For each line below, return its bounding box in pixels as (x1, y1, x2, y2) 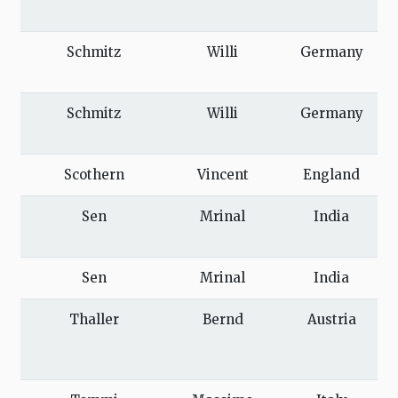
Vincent (196, 166, 249, 184)
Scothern (63, 166, 124, 184)
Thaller (68, 311, 119, 329)
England (303, 166, 360, 184)
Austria (306, 311, 356, 329)
